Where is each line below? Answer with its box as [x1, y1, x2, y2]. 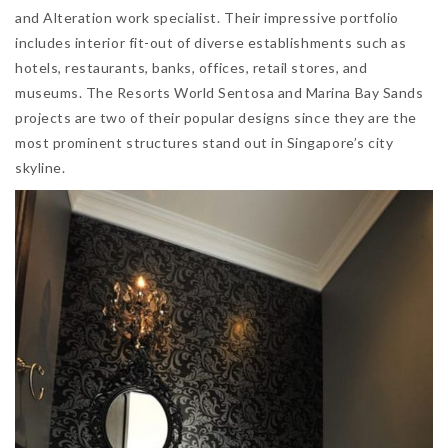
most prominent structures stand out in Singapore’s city [15, 134, 394, 152]
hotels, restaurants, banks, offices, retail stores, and [15, 59, 368, 77]
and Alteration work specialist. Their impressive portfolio [15, 9, 399, 27]
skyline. [15, 159, 66, 177]
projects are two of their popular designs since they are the [15, 109, 417, 127]
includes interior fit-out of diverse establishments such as [15, 34, 407, 52]
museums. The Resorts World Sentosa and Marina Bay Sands [15, 84, 424, 102]
